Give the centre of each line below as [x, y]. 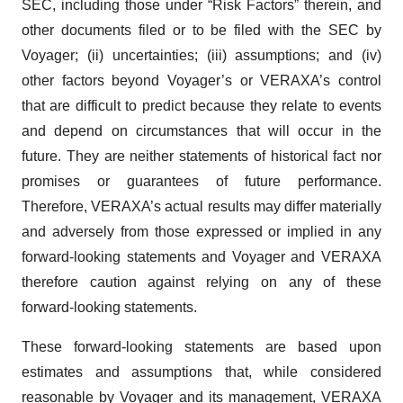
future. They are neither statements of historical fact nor [201, 156]
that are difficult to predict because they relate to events [201, 106]
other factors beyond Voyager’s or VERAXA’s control [201, 81]
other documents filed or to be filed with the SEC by [201, 30]
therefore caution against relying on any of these [201, 282]
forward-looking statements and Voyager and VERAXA [201, 257]
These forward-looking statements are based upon [201, 347]
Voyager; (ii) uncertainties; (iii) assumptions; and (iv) [201, 55]
